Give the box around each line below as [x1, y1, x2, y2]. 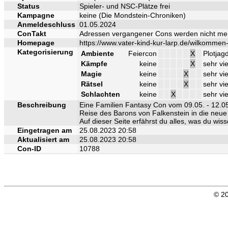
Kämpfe [81, 59, 107, 68]
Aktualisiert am [17, 135, 69, 144]
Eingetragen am [17, 126, 72, 134]
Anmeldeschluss [17, 20, 75, 28]
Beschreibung [17, 100, 66, 109]
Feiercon [128, 49, 157, 58]
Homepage [17, 38, 54, 47]
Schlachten [81, 90, 120, 98]
